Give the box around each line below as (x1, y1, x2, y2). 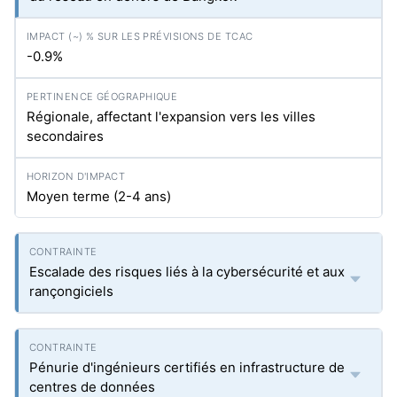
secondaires (27, 128, 104, 144)
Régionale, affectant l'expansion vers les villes (27, 108, 315, 125)
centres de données (29, 378, 155, 395)
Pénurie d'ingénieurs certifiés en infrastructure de (29, 359, 345, 376)
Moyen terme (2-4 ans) (27, 188, 171, 205)
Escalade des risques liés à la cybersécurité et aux (29, 263, 345, 280)
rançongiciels (29, 283, 113, 300)
